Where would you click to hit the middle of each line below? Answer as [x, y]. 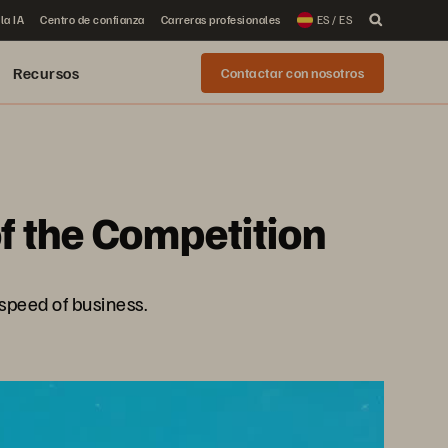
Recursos [46, 73]
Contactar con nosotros [292, 72]
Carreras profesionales [220, 19]
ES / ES [334, 19]
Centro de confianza [92, 19]
